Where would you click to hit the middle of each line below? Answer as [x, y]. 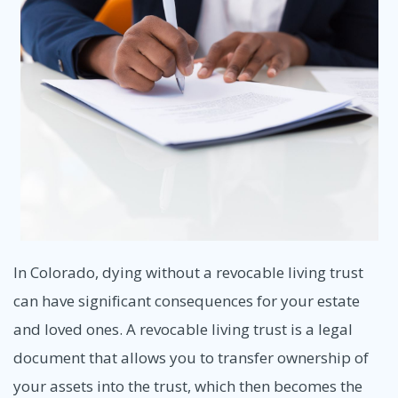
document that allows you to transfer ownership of [191, 357]
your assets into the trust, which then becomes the [188, 386]
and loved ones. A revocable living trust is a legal [183, 329]
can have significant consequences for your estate [187, 300]
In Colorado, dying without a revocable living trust [188, 272]
